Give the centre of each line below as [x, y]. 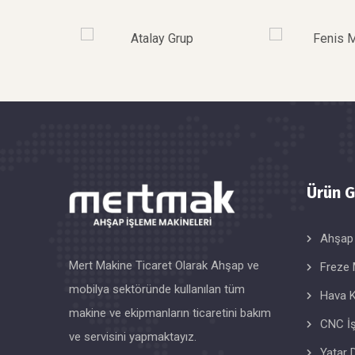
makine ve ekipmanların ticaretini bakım [170, 313]
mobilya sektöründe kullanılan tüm [157, 289]
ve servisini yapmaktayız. [133, 336]
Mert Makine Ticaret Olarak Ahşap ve [164, 265]
